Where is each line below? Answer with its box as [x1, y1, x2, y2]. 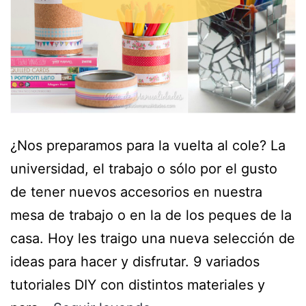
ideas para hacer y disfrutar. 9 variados [10, 253, 260, 270]
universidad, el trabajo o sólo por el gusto [10, 160, 277, 177]
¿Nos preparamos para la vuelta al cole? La [10, 137, 286, 154]
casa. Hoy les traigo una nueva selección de [10, 229, 295, 247]
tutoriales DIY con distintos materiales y [10, 276, 265, 293]
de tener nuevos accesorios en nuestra [10, 183, 262, 200]
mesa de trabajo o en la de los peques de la [10, 206, 292, 223]
